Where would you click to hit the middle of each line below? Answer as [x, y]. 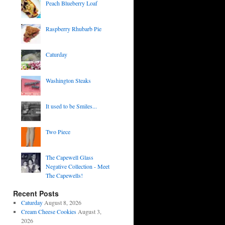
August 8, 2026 [63, 203]
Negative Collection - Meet [77, 166]
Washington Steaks [68, 80]
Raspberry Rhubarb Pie [73, 29]
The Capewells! [64, 176]
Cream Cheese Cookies [48, 212]
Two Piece [58, 132]
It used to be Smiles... [71, 106]
